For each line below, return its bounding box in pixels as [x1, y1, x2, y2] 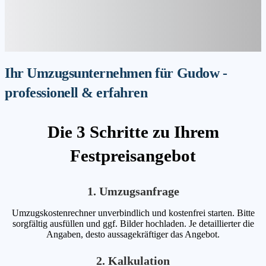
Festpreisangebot [70, 146, 196, 166]
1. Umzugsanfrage [87, 184, 179, 198]
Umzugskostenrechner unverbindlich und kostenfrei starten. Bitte [11, 207, 255, 218]
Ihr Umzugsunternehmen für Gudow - [5, 65, 227, 81]
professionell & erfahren [5, 85, 148, 101]
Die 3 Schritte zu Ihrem [47, 122, 219, 142]
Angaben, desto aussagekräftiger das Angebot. [46, 229, 220, 239]
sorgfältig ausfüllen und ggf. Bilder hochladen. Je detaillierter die [12, 218, 254, 229]
